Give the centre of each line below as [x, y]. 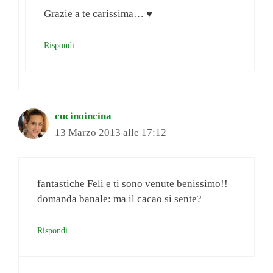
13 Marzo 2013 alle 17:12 [111, 132]
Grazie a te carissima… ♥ [98, 14]
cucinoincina [83, 116]
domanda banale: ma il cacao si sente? [119, 199]
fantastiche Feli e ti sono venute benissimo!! [133, 184]
